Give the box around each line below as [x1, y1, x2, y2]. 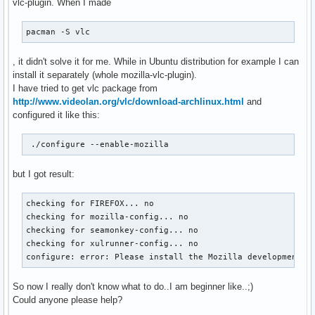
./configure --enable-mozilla [26, 140, 169, 149]
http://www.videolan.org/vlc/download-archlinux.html [13, 96, 244, 108]
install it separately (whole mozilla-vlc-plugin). [13, 70, 197, 81]
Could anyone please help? [13, 295, 122, 306]
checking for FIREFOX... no [26, 199, 155, 208]
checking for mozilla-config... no [26, 212, 189, 221]
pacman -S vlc [26, 27, 91, 36]
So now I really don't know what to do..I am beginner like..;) [13, 281, 253, 292]
